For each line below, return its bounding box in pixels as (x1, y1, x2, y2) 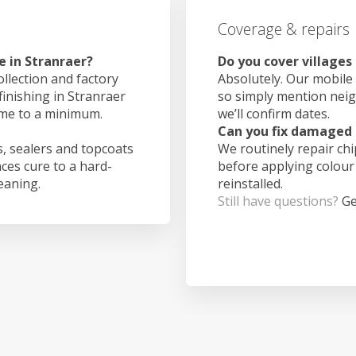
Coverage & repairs (218, 18, 350, 41)
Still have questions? (218, 192, 342, 210)
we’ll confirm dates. (218, 104, 330, 122)
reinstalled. (218, 174, 283, 192)
